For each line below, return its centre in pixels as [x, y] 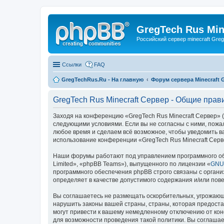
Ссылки [72, 64]
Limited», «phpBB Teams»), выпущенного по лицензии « [132, 164]
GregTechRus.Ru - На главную [102, 79]
